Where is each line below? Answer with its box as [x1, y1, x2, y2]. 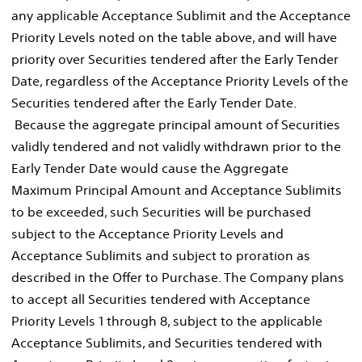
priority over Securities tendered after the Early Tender [11, 50, 339, 67]
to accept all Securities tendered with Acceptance [11, 290, 310, 307]
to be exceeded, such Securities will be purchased [11, 203, 311, 220]
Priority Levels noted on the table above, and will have [11, 28, 337, 45]
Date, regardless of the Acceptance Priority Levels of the [11, 72, 348, 89]
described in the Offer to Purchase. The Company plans [11, 268, 344, 285]
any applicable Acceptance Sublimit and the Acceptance [11, 6, 351, 23]
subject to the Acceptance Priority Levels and [11, 225, 284, 242]
